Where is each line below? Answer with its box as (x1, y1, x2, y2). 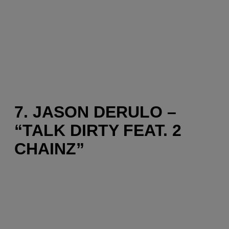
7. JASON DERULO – (14, 103, 176, 121)
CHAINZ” (14, 140, 84, 158)
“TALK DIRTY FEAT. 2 (14, 121, 181, 140)
